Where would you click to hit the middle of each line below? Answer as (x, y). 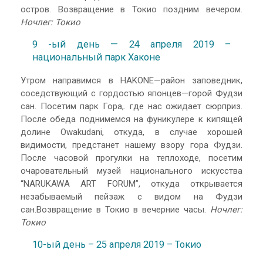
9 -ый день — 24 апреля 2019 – (131, 45)
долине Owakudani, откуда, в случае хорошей (131, 132)
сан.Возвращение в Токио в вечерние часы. (115, 209)
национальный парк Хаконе (96, 58)
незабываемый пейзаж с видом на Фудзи (131, 196)
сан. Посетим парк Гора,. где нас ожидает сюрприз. (131, 106)
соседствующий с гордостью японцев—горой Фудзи (131, 93)
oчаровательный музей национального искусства (131, 171)
